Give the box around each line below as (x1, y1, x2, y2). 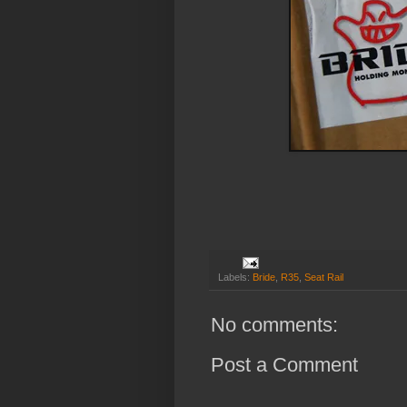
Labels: (218, 272, 253, 283)
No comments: (211, 313, 338, 337)
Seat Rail (304, 272, 343, 283)
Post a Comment (211, 353, 358, 377)
